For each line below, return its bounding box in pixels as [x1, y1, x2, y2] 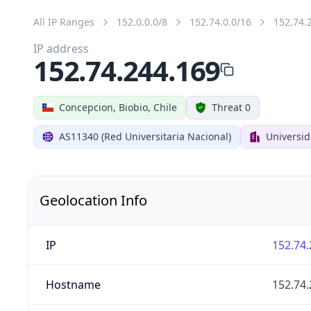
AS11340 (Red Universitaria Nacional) [59, 129, 231, 143]
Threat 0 [212, 100, 251, 114]
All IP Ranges [33, 15, 94, 28]
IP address [33, 40, 89, 56]
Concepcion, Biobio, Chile [59, 100, 177, 114]
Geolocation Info [40, 190, 147, 210]
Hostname [45, 276, 101, 292]
